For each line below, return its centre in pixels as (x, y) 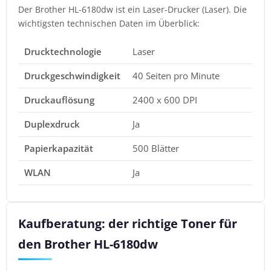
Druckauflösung (59, 100)
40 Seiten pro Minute (176, 75)
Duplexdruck (52, 124)
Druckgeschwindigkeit (72, 75)
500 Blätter (155, 148)
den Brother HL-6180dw (88, 244)
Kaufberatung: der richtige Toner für (128, 223)
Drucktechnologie (63, 51)
